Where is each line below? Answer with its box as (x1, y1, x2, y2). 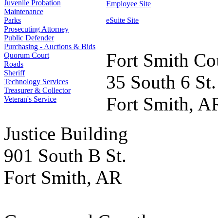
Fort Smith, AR (4, 166, 122, 188)
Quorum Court (4, 51, 49, 59)
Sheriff (4, 68, 25, 77)
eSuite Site (106, 16, 139, 24)
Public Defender (4, 33, 54, 42)
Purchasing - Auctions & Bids (4, 42, 95, 51)
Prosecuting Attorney (4, 24, 69, 33)
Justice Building (4, 123, 128, 144)
